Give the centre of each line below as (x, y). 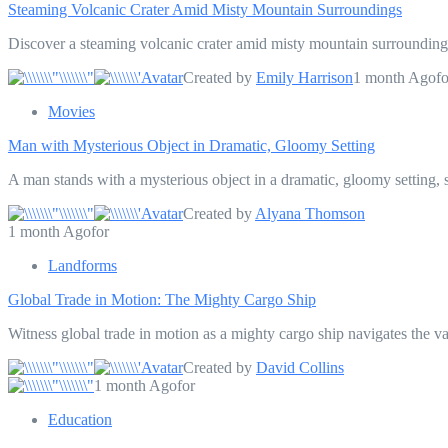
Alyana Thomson (310, 213)
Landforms (82, 265)
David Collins (300, 367)
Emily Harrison (304, 77)
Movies (71, 111)
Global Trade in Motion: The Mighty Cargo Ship (162, 299)
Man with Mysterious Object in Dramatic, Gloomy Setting (191, 145)
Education (80, 419)
